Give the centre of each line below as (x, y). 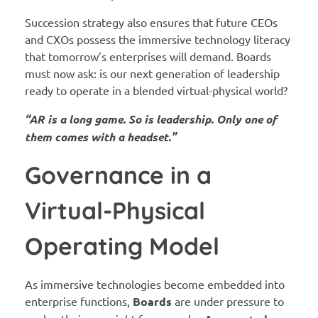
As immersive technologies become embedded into (155, 284)
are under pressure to (228, 301)
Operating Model (122, 246)
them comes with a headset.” (100, 137)
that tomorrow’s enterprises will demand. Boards (148, 56)
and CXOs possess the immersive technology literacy (158, 39)
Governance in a (118, 175)
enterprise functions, (79, 301)
